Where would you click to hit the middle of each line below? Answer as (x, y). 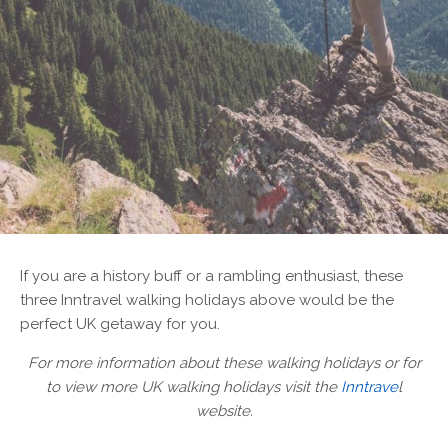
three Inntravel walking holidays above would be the (207, 299)
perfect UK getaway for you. (120, 323)
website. (224, 410)
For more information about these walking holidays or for (224, 362)
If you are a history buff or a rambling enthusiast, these (211, 275)
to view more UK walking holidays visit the (193, 386)
